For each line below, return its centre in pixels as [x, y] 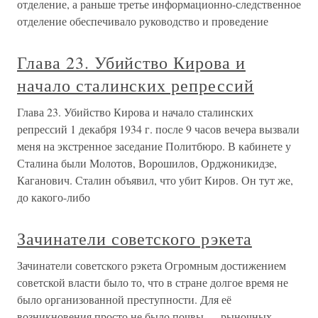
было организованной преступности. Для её [124, 300]
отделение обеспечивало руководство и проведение [143, 21]
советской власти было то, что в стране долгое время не [153, 283]
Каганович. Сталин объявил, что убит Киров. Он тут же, [155, 180]
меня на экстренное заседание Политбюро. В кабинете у [154, 146]
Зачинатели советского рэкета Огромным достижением [152, 265]
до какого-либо [54, 197]
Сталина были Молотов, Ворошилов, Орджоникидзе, [147, 163]
